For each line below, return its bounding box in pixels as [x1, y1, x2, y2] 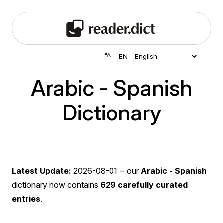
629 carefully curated [100, 179, 188, 190]
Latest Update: [12, 165, 71, 176]
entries [12, 193, 40, 204]
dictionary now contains [12, 179, 100, 190]
